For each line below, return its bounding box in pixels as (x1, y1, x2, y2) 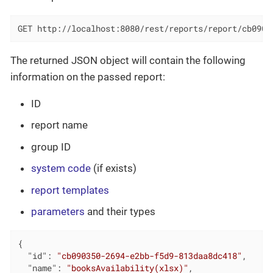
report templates (31, 183, 109, 196)
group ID (31, 140, 71, 153)
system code (31, 162, 91, 175)
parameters (31, 205, 85, 218)
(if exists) (91, 162, 136, 175)
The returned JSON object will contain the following (10, 54, 246, 66)
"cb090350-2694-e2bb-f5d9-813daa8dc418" (56, 250, 242, 262)
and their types (85, 205, 155, 218)
